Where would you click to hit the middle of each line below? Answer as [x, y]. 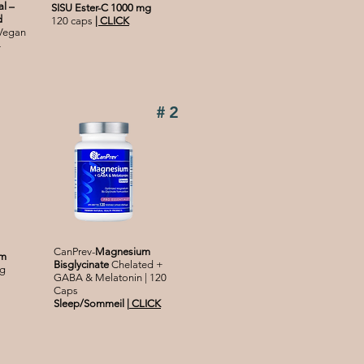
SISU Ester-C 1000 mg [101, 8]
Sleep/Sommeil [89, 304]
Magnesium [123, 252]
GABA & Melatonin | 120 [110, 278]
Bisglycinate [81, 265]
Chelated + [136, 265]
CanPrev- [74, 252]
